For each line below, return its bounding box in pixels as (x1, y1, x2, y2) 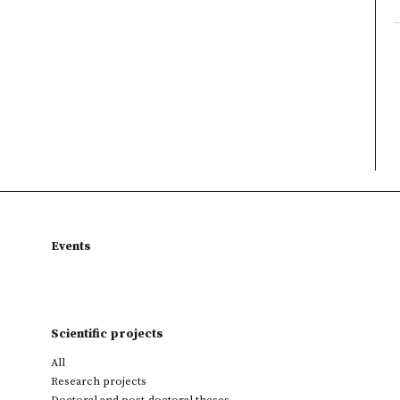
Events (51, 238, 91, 254)
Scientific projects (51, 326, 163, 342)
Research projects (51, 374, 146, 388)
